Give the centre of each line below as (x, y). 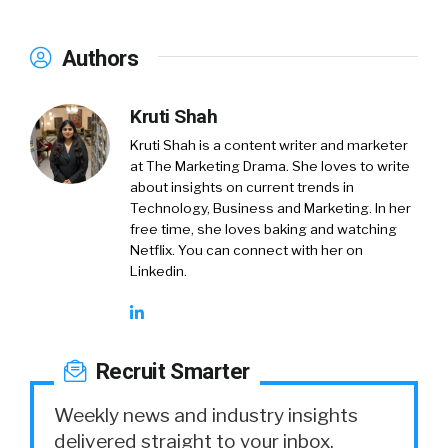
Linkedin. (158, 270)
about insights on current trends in (242, 186)
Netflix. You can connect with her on (246, 249)
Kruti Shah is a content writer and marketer (269, 144)
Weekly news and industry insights (206, 414)
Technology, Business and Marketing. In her (270, 207)
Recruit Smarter (170, 370)
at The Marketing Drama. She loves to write (270, 165)
